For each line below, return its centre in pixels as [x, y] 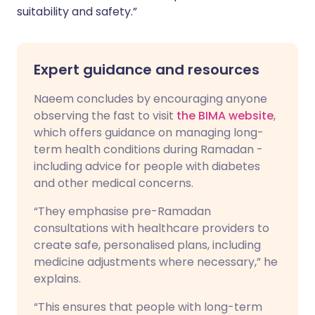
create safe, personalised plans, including [147, 245]
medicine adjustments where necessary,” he [156, 262]
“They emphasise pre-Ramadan [122, 211]
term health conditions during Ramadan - [148, 149]
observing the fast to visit [105, 116]
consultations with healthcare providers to [152, 228]
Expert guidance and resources [147, 70]
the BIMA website [225, 116]
